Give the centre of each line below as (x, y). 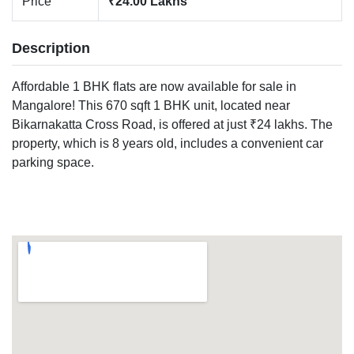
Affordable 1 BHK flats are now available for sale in (154, 87)
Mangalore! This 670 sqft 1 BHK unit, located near (151, 105)
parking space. (53, 162)
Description (51, 48)
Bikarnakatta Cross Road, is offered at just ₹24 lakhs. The (172, 124)
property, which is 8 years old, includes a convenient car (168, 143)
